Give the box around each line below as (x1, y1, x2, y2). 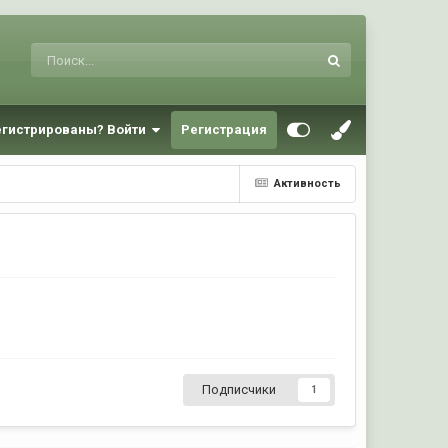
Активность (273, 177, 341, 190)
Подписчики (201, 382, 276, 397)
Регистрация (180, 122, 267, 137)
